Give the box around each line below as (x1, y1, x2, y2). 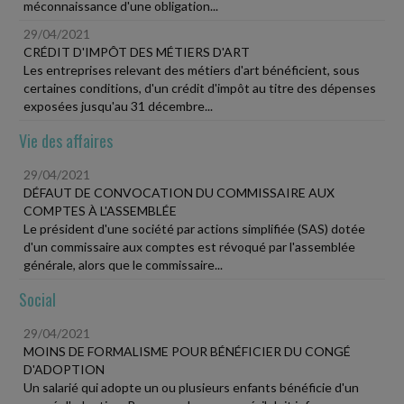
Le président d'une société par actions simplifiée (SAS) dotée (23, 220, 365, 236)
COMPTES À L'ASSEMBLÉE (23, 202, 177, 218)
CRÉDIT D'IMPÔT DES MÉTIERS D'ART (23, 43, 250, 60)
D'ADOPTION (23, 361, 105, 377)
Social (19, 287, 56, 311)
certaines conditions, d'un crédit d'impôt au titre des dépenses (23, 79, 376, 96)
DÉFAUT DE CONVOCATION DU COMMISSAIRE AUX (23, 184, 335, 200)
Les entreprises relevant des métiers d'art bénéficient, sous (23, 61, 360, 78)
